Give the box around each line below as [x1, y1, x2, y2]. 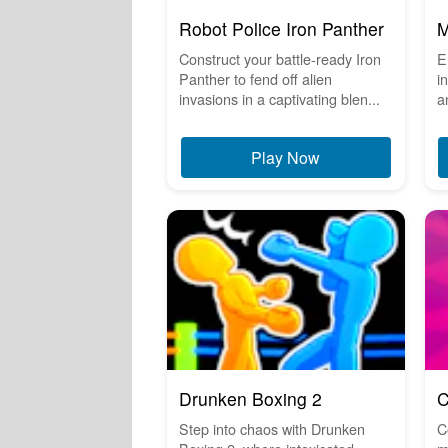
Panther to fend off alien [179, 68, 332, 90]
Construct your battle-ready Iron [179, 48, 381, 70]
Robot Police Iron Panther [179, 16, 384, 42]
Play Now [251, 146, 321, 170]
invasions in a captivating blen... [179, 88, 380, 110]
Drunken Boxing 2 [179, 386, 322, 412]
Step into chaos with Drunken [179, 418, 365, 440]
